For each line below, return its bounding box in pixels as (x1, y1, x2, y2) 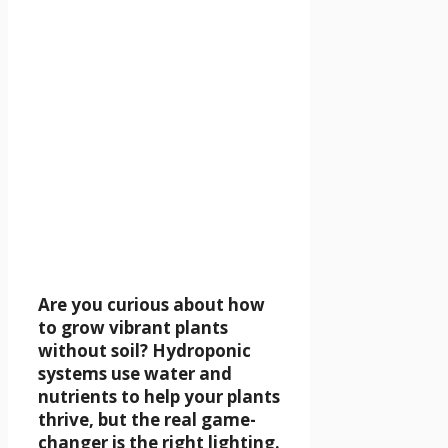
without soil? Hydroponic (38, 339, 251, 363)
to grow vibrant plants (38, 316, 228, 340)
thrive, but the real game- (38, 408, 256, 432)
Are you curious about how (38, 293, 265, 317)
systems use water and (38, 362, 232, 386)
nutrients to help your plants (38, 385, 280, 409)
